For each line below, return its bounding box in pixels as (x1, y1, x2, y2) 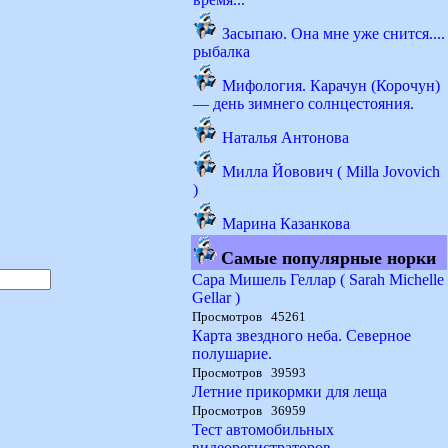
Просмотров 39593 (192, 365, 306, 380)
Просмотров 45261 (192, 309, 306, 324)
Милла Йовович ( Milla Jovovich (222, 163, 440, 180)
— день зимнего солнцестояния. (193, 95, 414, 112)
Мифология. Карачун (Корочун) (222, 77, 440, 94)
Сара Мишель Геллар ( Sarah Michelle (192, 271, 444, 288)
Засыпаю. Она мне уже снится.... (222, 25, 445, 42)
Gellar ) (192, 289, 240, 306)
